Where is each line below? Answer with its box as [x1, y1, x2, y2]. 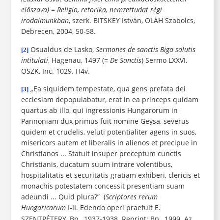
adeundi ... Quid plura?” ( [21, 192, 106, 202]
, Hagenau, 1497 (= [48, 55, 110, 65]
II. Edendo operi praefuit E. [72, 203, 161, 213]
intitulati [21, 55, 48, 65]
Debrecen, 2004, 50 [21, 27, 83, 36]
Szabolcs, [163, 16, 195, 26]
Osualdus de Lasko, [28, 45, 96, 55]
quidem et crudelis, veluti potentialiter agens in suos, [21, 127, 196, 137]
